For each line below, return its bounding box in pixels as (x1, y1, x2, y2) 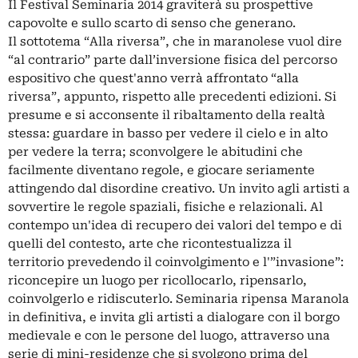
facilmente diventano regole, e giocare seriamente (8, 163, 315, 177)
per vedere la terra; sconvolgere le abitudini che (8, 145, 303, 159)
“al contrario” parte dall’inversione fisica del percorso (8, 53, 337, 67)
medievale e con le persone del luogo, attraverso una (8, 328, 330, 343)
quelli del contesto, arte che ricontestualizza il (8, 237, 292, 251)
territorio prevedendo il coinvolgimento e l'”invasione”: (8, 255, 344, 269)
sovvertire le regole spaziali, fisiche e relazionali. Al (8, 200, 323, 214)
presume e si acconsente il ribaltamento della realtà (8, 108, 325, 122)
